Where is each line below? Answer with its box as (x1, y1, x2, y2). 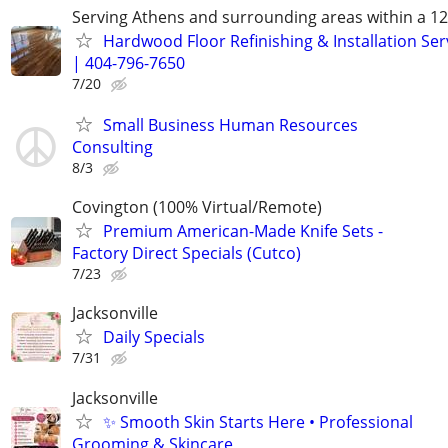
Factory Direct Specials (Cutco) (72, 242, 301, 265)
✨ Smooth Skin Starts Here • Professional (103, 410, 413, 433)
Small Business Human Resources (103, 114, 358, 136)
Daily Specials (103, 326, 205, 349)
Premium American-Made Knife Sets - (103, 220, 383, 243)
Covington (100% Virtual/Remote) (72, 196, 322, 219)
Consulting (72, 136, 153, 158)
